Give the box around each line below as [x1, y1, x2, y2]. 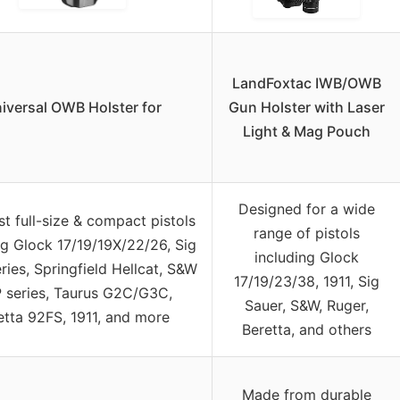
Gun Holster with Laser [228, 97, 385, 116]
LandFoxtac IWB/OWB [231, 73, 381, 92]
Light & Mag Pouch [242, 121, 371, 140]
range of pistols [253, 223, 360, 242]
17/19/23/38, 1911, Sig [233, 271, 379, 290]
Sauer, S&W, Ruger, [244, 296, 369, 314]
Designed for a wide [237, 199, 375, 218]
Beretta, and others [241, 320, 371, 338]
